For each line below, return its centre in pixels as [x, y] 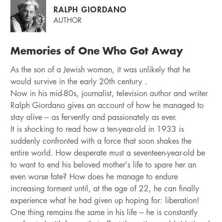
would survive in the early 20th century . [79, 82]
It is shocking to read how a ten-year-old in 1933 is [97, 129]
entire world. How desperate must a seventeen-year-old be [108, 153]
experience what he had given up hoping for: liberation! [105, 200]
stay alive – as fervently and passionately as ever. [93, 117]
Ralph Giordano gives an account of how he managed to [107, 105]
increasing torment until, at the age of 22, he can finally [105, 189]
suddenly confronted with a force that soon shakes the [101, 141]
